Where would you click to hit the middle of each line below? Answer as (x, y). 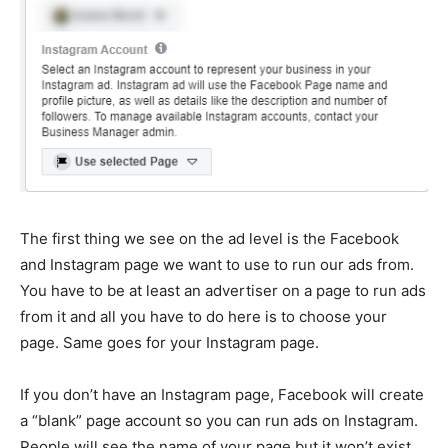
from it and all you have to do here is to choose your (203, 316)
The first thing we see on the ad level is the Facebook (209, 238)
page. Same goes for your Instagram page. (169, 342)
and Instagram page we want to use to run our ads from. (217, 264)
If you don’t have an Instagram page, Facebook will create (222, 394)
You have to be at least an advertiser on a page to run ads (223, 290)
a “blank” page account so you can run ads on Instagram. (219, 420)
